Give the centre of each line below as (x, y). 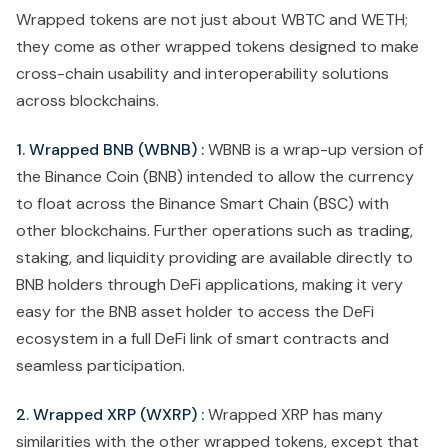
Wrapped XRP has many (293, 415)
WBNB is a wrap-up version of (315, 150)
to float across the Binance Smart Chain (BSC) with (202, 204)
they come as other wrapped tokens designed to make (217, 47)
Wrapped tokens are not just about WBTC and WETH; (212, 20)
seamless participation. (100, 366)
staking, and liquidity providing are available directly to (214, 258)
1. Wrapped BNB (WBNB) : (112, 150)
